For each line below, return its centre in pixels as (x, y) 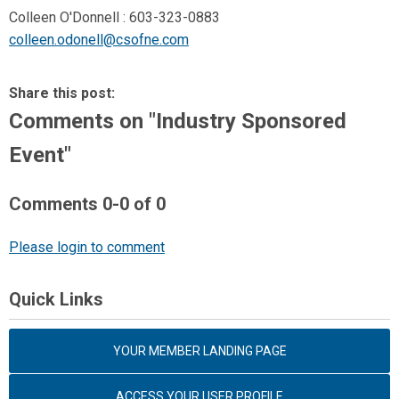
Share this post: (62, 93)
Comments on (79, 121)
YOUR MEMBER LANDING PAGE (199, 351)
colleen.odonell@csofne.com (99, 40)
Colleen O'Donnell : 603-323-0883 (114, 17)
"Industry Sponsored (248, 121)
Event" (40, 155)
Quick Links (56, 299)
